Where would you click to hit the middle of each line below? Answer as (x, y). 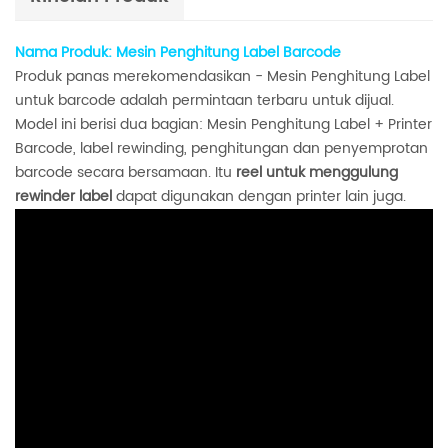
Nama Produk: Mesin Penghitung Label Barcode (178, 53)
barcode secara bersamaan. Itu (123, 173)
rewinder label (63, 197)
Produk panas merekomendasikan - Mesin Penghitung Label (222, 77)
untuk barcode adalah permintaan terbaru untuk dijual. (204, 101)
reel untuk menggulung (315, 173)
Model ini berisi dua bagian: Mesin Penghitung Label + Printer (223, 125)
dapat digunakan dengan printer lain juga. (259, 197)
